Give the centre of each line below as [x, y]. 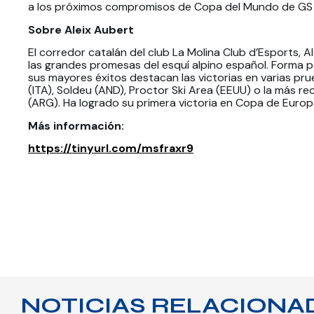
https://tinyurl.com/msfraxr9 [111, 148]
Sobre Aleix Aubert [81, 29]
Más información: [77, 125]
